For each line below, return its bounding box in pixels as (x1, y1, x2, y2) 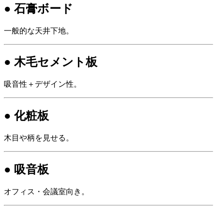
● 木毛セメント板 (4, 56, 97, 69)
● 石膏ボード (4, 2, 73, 15)
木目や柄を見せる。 (4, 134, 74, 142)
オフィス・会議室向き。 (4, 187, 89, 196)
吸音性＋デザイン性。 (4, 80, 81, 89)
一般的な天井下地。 (4, 26, 74, 35)
